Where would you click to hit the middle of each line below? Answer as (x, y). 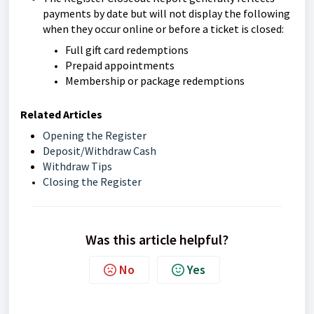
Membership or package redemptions (155, 81)
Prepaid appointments (120, 65)
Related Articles (61, 114)
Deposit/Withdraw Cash (100, 151)
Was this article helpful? (157, 239)
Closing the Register (92, 182)
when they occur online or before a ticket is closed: (163, 29)
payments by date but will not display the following (166, 13)
